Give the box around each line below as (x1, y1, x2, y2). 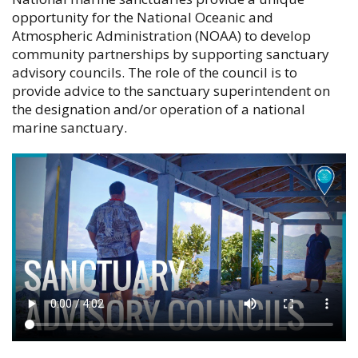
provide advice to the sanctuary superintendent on (12, 82, 330, 101)
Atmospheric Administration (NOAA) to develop (12, 26, 311, 46)
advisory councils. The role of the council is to (12, 63, 297, 82)
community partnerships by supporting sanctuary (12, 45, 329, 64)
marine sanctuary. (12, 118, 127, 137)
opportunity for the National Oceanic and (12, 8, 273, 27)
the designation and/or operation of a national (12, 100, 305, 119)
